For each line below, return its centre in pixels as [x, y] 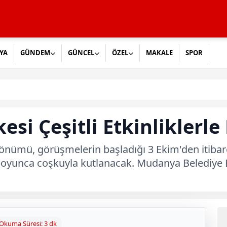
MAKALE [159, 53]
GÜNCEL [81, 53]
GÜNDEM [35, 53]
